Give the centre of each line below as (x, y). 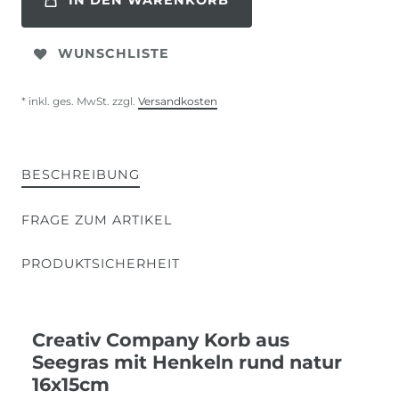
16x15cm (71, 384)
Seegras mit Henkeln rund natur (187, 362)
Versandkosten (178, 101)
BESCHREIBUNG (81, 174)
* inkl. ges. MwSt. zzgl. (80, 101)
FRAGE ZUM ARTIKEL (97, 220)
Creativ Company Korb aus (161, 339)
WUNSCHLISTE (114, 54)
